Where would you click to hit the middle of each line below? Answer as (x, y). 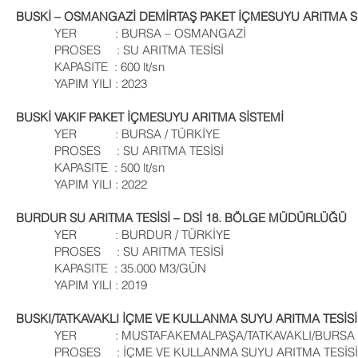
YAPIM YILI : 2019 (82, 285)
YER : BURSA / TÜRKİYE (118, 134)
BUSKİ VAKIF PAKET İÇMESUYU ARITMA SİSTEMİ (150, 117)
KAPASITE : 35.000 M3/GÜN (111, 268)
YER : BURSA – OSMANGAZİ (131, 33)
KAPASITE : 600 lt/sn (90, 67)
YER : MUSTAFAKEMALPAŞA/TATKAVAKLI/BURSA (185, 335)
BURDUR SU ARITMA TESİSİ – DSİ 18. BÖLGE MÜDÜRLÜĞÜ (181, 218)
